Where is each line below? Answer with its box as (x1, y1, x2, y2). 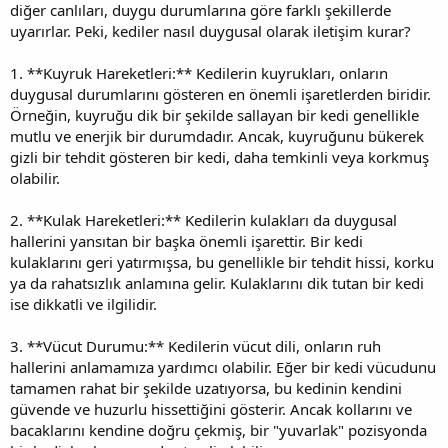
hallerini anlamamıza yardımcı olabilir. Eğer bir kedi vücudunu (10, 356, 436, 377)
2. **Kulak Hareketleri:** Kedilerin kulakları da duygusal (10, 209, 397, 230)
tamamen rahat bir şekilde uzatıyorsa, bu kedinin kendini (10, 377, 402, 398)
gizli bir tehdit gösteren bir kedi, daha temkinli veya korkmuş (10, 146, 429, 167)
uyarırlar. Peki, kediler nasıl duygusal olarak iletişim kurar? (10, 20, 411, 41)
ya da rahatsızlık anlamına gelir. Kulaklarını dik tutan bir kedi (10, 272, 424, 293)
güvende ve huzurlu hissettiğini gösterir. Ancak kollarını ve (10, 398, 412, 419)
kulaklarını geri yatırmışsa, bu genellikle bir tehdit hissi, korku (10, 251, 434, 272)
